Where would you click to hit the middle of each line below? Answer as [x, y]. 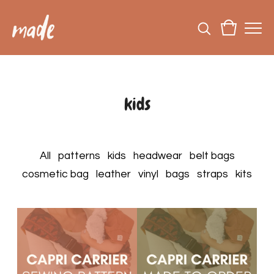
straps [213, 174]
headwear [157, 156]
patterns [79, 156]
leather [113, 174]
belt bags [212, 156]
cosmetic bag [55, 174]
